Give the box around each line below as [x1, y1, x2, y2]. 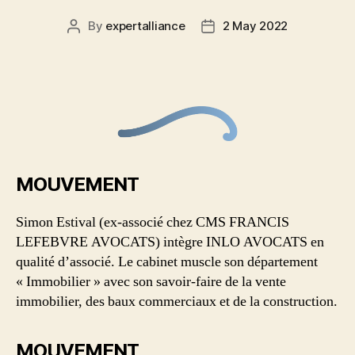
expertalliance [105, 17, 185, 33]
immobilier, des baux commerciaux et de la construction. [16, 292, 338, 311]
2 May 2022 [222, 17, 288, 33]
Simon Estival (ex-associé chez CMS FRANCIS [16, 212, 289, 231]
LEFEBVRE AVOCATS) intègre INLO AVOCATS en [16, 232, 324, 251]
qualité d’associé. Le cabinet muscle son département [16, 252, 318, 271]
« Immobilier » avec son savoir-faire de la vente [16, 272, 286, 291]
